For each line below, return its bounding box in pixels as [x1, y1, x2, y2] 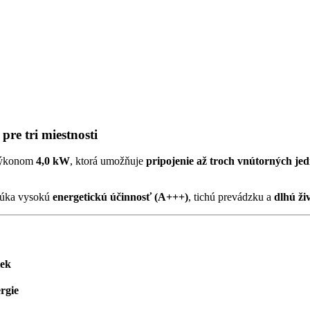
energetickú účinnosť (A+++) [53, 191, 188, 203]
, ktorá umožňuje [70, 155, 146, 167]
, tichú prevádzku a [188, 191, 274, 203]
